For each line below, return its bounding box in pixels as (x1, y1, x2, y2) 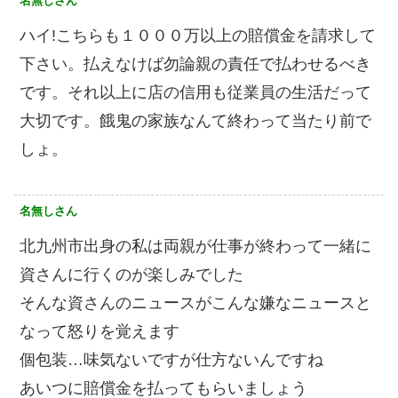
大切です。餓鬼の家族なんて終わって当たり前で (20, 112, 371, 131)
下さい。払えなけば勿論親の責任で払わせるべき (20, 55, 371, 74)
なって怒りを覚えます (20, 322, 179, 341)
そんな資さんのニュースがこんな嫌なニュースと (20, 294, 371, 313)
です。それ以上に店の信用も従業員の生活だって (20, 84, 371, 102)
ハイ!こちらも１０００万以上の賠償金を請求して (20, 27, 376, 45)
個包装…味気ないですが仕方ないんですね (20, 351, 323, 370)
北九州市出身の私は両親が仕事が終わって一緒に (20, 237, 371, 256)
